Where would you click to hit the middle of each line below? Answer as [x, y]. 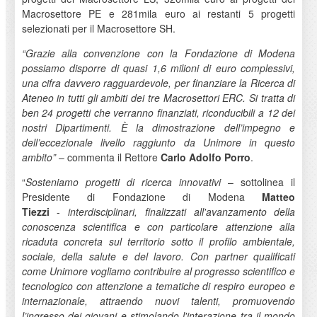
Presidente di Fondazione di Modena [142, 196]
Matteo [279, 196]
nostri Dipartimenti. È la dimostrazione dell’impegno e [158, 127]
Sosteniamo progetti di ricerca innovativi [123, 181]
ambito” [40, 157]
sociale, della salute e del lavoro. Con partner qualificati [158, 256]
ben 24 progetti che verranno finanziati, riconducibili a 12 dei [158, 112]
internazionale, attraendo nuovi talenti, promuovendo [158, 300]
